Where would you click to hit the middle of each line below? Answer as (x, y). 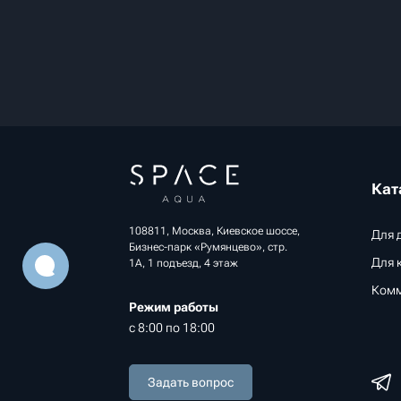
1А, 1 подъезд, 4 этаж (183, 263)
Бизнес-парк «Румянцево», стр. (208, 247)
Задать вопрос (191, 382)
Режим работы (174, 307)
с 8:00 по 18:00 (172, 328)
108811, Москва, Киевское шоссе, (214, 231)
